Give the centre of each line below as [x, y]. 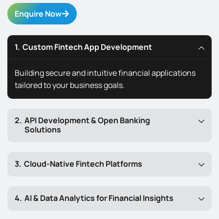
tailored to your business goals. [70, 85]
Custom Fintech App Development [87, 47]
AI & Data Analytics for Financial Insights [99, 198]
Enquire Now [38, 14]
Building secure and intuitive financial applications [105, 73]
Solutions [43, 130]
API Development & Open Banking [87, 120]
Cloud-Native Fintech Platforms [83, 164]
